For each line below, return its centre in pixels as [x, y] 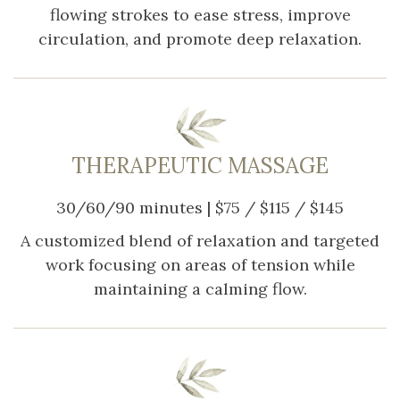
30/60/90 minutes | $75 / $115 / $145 [200, 207]
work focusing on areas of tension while [200, 264]
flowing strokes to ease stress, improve [200, 14]
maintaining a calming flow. [200, 288]
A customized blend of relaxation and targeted [200, 240]
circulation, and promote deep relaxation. [200, 38]
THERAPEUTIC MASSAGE [200, 165]
